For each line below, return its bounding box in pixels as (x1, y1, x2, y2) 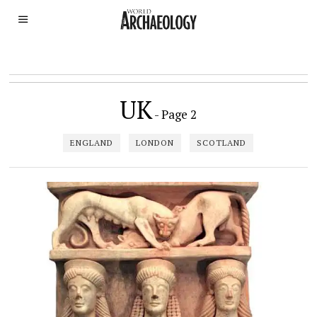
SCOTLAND (197, 137, 247, 148)
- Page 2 (152, 106, 197, 122)
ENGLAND (70, 137, 114, 148)
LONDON (136, 137, 175, 148)
